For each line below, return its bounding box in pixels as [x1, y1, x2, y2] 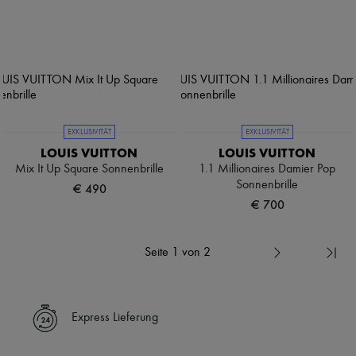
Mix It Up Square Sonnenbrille [14, 163, 164, 176]
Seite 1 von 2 [145, 246, 211, 259]
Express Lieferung [72, 311, 158, 325]
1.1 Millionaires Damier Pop [199, 163, 335, 176]
